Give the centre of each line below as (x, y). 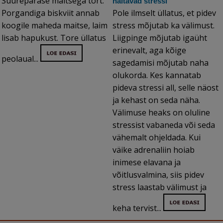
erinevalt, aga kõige (149, 51)
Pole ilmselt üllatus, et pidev (164, 13)
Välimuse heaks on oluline (161, 113)
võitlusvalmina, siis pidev (158, 175)
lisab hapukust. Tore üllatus (54, 38)
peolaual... (21, 59)
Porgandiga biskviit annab (51, 13)
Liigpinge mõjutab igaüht (160, 38)
